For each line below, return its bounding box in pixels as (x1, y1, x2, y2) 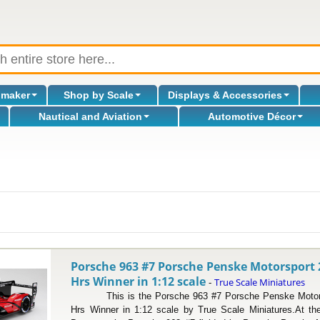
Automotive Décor (208, 111, 296, 122)
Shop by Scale (64, 89, 134, 101)
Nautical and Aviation (38, 111, 142, 122)
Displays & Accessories (167, 89, 282, 101)
